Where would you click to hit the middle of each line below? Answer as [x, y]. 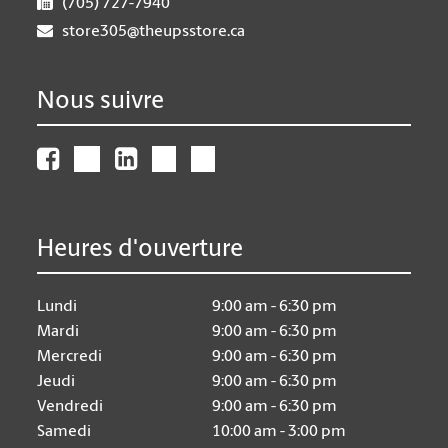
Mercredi [70, 357]
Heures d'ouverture [140, 250]
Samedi [64, 432]
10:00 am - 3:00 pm [279, 432]
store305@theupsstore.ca [154, 32]
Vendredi [70, 407]
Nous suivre [101, 102]
